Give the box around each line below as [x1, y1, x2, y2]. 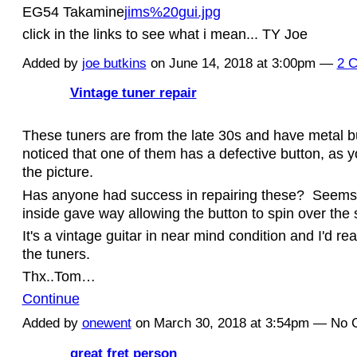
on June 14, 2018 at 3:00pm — [146, 55, 337, 71]
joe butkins [81, 55, 147, 71]
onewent [81, 316, 131, 331]
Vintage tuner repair [69, 84, 197, 101]
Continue [22, 290, 80, 308]
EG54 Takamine [22, 2, 124, 20]
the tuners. [22, 245, 90, 262]
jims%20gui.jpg [124, 2, 221, 20]
